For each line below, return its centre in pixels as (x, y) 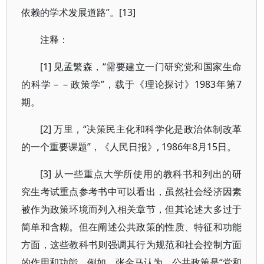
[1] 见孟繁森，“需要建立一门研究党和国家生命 (141, 67)
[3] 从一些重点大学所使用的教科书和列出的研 (141, 174)
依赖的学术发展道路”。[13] (78, 12)
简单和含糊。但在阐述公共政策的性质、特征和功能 (132, 227)
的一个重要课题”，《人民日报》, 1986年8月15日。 (129, 147)
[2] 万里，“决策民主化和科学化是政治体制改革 (141, 129)
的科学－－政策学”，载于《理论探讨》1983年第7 (132, 84)
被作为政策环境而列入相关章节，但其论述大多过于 (132, 209)
